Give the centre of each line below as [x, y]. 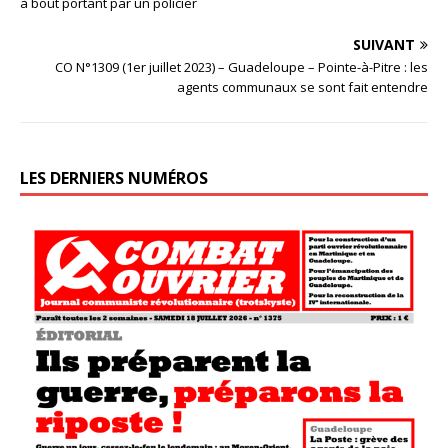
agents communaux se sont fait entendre [302, 86]
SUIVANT [384, 44]
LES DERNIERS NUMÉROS [114, 177]
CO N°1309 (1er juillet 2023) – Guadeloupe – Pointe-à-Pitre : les [241, 66]
